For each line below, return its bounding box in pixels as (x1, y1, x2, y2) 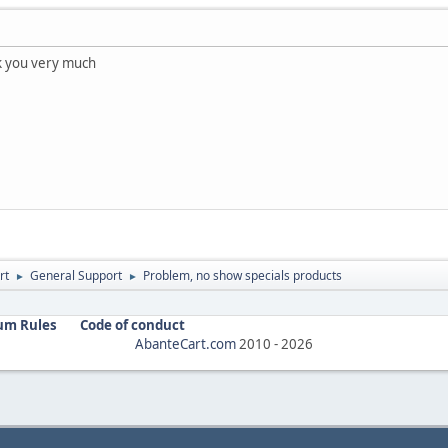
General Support (30, 267, 122, 285)
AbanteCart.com (135, 335, 236, 354)
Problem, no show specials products (143, 267, 342, 285)
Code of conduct (80, 316, 185, 335)
